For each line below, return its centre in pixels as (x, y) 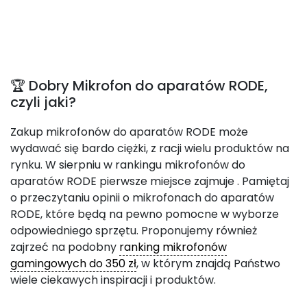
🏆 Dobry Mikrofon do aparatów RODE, (139, 86)
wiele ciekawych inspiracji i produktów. (113, 280)
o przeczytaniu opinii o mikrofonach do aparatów (142, 198)
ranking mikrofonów (173, 247)
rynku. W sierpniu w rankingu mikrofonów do (128, 165)
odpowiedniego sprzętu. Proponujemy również (134, 231)
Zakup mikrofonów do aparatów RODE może (129, 132)
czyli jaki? (43, 102)
